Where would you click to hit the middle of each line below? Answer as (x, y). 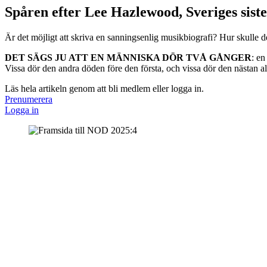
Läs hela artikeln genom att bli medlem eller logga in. (104, 88)
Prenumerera (29, 99)
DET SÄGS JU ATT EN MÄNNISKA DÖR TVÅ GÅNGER (128, 57)
